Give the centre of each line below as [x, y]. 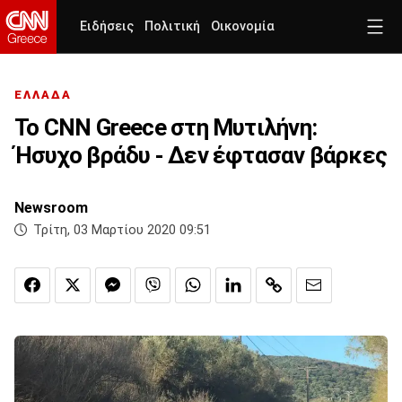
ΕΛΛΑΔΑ [43, 95]
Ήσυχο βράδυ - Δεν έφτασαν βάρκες [201, 156]
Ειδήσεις [107, 26]
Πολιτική [172, 26]
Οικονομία [243, 26]
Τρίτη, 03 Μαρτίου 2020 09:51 [122, 231]
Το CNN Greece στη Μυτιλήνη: [166, 128]
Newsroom [51, 208]
